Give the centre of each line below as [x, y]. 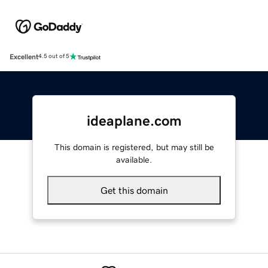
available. [134, 159]
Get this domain [134, 190]
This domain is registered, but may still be [134, 147]
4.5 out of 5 [54, 57]
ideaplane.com [134, 121]
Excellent [24, 57]
